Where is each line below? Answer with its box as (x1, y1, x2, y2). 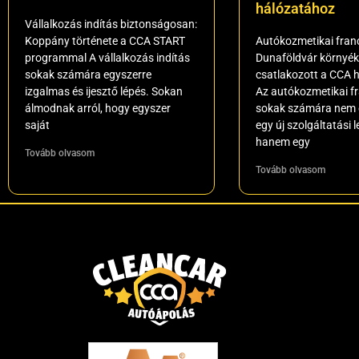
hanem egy (255, 135, 310, 149)
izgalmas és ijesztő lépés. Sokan (25, 85, 183, 99)
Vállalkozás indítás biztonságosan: (25, 18, 197, 31)
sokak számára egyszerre (25, 68, 151, 82)
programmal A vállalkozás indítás (25, 51, 190, 65)
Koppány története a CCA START (25, 34, 185, 48)
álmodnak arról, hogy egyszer (25, 102, 171, 115)
